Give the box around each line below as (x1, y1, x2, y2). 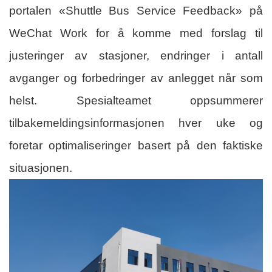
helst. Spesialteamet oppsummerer (9, 93, 263, 107)
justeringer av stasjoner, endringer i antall (9, 49, 263, 62)
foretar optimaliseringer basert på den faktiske (9, 138, 263, 152)
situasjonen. (9, 161, 72, 174)
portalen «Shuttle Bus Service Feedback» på (9, 4, 263, 17)
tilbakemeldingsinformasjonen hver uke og (9, 116, 263, 129)
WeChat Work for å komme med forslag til (9, 26, 263, 39)
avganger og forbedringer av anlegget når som (9, 71, 263, 84)
